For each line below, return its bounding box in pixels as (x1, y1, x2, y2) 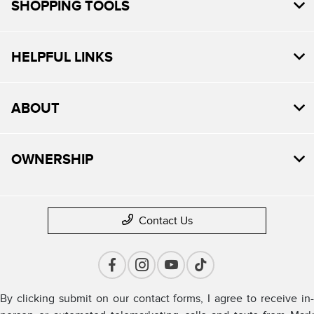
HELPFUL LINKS (11, 48, 113, 64)
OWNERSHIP (11, 151, 93, 167)
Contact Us (138, 214, 193, 227)
